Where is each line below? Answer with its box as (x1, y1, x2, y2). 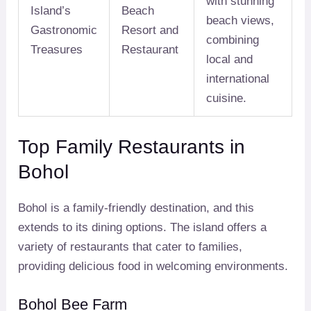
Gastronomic (31, 24, 98, 37)
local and (206, 53, 253, 67)
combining (206, 33, 260, 47)
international (206, 72, 270, 86)
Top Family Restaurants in (18, 135, 246, 158)
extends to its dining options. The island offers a (18, 220, 267, 234)
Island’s (31, 4, 72, 18)
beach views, (206, 14, 275, 28)
